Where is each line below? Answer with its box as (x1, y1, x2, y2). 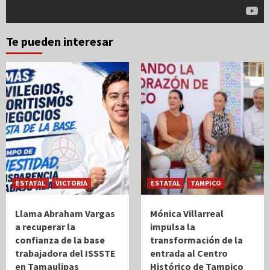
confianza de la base (15, 233, 105, 246)
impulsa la (150, 220, 195, 233)
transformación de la (150, 233, 243, 246)
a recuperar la (15, 220, 75, 233)
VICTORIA (55, 178, 87, 187)
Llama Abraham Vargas (15, 207, 115, 219)
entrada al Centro (150, 246, 228, 259)
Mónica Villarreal (150, 207, 224, 219)
